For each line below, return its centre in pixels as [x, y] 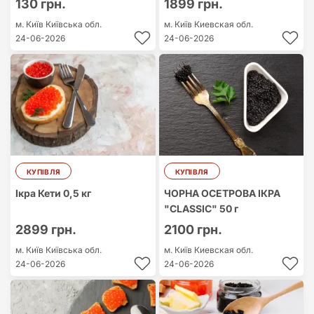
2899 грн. [46, 230]
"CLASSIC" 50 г [201, 209]
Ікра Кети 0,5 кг [53, 193]
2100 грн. [193, 230]
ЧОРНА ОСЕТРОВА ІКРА [222, 193]
